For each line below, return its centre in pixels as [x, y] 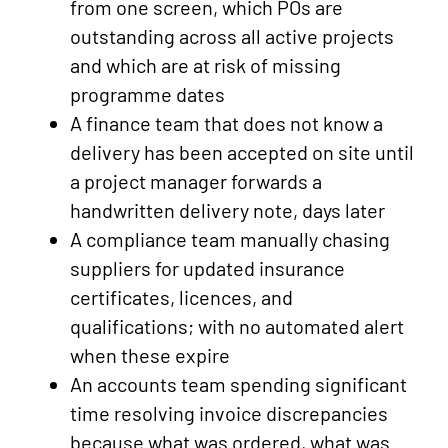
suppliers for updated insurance [207, 268]
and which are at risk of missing [205, 65]
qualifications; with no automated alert [237, 326]
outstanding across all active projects [232, 36]
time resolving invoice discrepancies [229, 413]
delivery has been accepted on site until [242, 152]
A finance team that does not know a [226, 123]
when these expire [150, 355]
